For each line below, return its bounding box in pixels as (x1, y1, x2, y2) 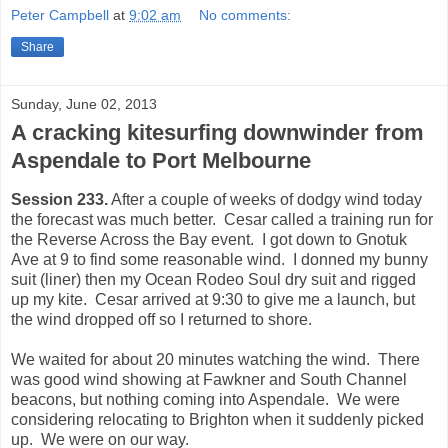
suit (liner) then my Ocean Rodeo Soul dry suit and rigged (11, 271, 416, 289)
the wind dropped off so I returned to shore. (11, 311, 312, 329)
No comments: (199, 7, 292, 24)
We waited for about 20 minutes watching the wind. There (11, 351, 420, 369)
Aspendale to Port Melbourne (11, 148, 311, 174)
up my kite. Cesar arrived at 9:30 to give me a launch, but (11, 291, 415, 309)
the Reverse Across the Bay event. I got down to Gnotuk (11, 231, 407, 249)
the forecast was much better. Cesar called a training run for (11, 211, 433, 229)
